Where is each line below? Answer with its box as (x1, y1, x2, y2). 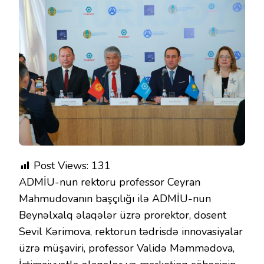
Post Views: (34, 158, 88, 173)
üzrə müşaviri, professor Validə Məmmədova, (19, 240, 235, 255)
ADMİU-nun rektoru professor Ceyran (19, 174, 200, 189)
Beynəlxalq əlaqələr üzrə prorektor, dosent (19, 207, 226, 222)
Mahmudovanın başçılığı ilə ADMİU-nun (19, 191, 211, 206)
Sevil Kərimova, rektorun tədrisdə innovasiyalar (19, 224, 243, 239)
